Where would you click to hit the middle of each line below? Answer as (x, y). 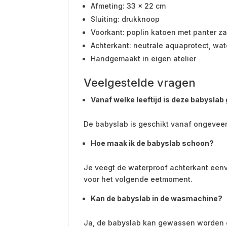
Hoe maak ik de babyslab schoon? (153, 143)
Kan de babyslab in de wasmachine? (157, 198)
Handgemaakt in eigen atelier (144, 58)
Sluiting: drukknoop (125, 19)
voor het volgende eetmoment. (138, 179)
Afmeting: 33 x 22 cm (128, 6)
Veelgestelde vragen (140, 82)
